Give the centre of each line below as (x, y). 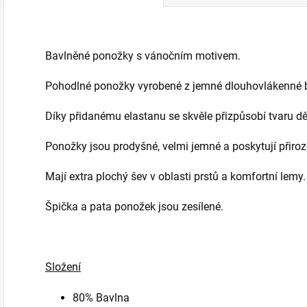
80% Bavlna (101, 298)
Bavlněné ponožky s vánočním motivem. (143, 56)
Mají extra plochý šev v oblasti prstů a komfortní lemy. (175, 177)
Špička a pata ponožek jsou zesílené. (134, 207)
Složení (63, 267)
